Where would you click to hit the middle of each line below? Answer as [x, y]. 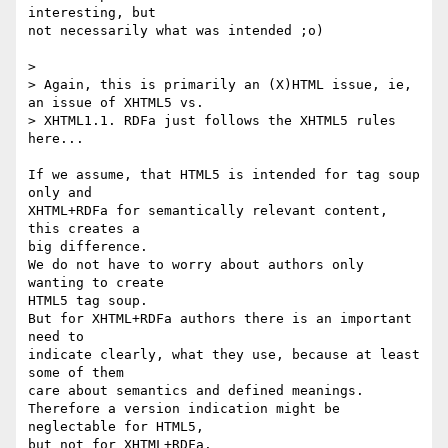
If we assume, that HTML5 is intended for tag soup [224, 175]
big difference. [88, 247]
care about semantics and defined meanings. [196, 391]
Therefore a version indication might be [184, 409]
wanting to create [96, 283]
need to [56, 337]
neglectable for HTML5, [116, 427]
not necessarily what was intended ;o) [176, 31]
